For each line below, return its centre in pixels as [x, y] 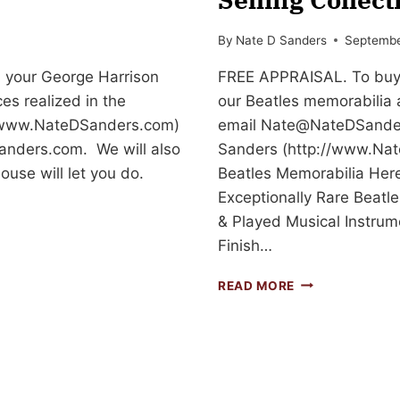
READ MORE [257, 285]
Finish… [245, 245]
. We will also [132, 149]
